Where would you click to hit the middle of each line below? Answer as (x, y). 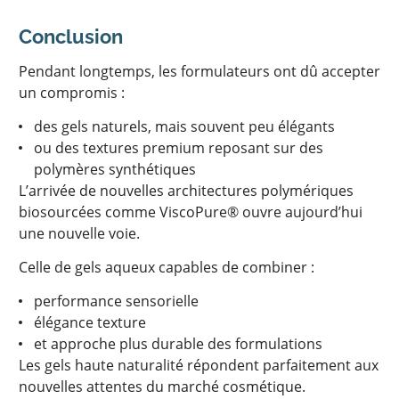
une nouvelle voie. (79, 233)
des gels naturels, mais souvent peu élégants (184, 126)
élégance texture (90, 322)
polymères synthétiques (114, 169)
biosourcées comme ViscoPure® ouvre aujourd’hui (191, 212)
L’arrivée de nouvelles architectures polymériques (186, 191)
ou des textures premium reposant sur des (178, 148)
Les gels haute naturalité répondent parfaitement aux (199, 365)
